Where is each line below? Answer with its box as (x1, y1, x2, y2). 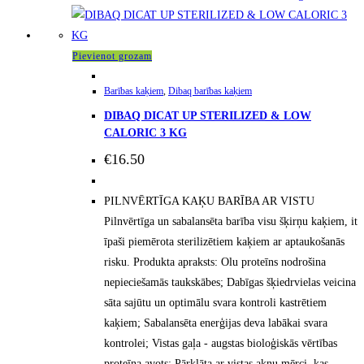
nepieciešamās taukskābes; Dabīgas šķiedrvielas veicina (104, 276, 356, 289)
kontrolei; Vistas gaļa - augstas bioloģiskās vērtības (104, 337, 337, 350)
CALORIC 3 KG (104, 126, 187, 139)
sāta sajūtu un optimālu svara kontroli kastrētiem (104, 297, 327, 310)
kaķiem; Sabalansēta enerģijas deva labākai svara (104, 317, 327, 330)
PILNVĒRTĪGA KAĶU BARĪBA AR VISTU (104, 195, 314, 208)
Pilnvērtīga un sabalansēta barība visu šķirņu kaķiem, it (104, 215, 357, 228)
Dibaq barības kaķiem (168, 84, 252, 97)
